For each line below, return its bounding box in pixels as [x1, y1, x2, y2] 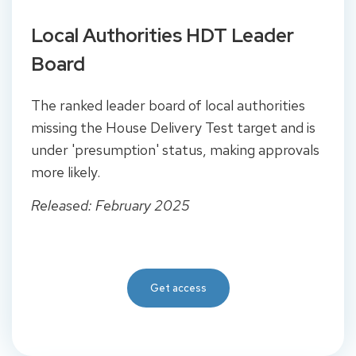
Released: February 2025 [31, 196, 190, 215]
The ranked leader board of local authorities [31, 95, 305, 114]
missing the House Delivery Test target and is [31, 118, 315, 137]
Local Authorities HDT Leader [31, 22, 294, 48]
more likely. [31, 162, 103, 181]
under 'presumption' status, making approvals [31, 140, 319, 159]
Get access [149, 281, 207, 295]
